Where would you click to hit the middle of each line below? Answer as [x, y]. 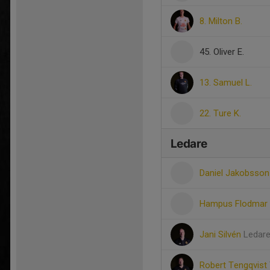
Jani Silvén [221, 234]
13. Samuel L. [226, 83]
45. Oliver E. [222, 52]
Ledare [189, 144]
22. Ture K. [220, 113]
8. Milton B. [221, 21]
